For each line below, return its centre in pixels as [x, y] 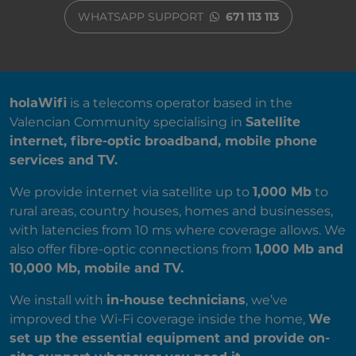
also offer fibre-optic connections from [132, 250]
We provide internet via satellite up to [131, 192]
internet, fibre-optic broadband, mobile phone [163, 141]
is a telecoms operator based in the [180, 103]
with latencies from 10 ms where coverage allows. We [178, 230]
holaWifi [38, 103]
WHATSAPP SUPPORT [142, 17]
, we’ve [267, 300]
